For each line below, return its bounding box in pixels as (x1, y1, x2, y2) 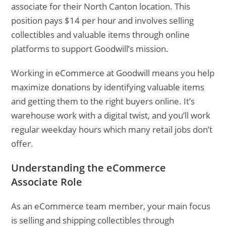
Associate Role (11, 175, 83, 189)
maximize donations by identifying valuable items (11, 81, 205, 93)
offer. (11, 138, 34, 149)
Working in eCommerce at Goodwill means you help (11, 67, 215, 79)
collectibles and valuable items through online (11, 29, 190, 40)
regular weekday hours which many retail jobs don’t (11, 124, 213, 135)
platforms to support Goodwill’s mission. (11, 43, 169, 54)
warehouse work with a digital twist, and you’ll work (11, 109, 211, 121)
